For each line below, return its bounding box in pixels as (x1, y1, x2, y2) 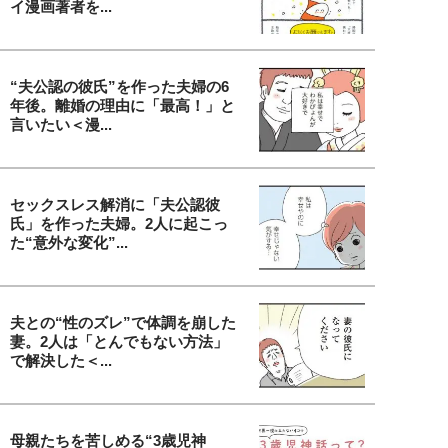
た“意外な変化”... (10, 233, 128, 251)
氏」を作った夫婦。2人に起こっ (10, 214, 228, 232)
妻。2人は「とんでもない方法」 (10, 332, 228, 350)
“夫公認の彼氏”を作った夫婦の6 (10, 77, 229, 95)
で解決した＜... (10, 351, 112, 369)
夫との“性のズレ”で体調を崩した (10, 313, 236, 331)
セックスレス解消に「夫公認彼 (10, 195, 220, 213)
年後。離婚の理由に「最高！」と (10, 96, 235, 114)
